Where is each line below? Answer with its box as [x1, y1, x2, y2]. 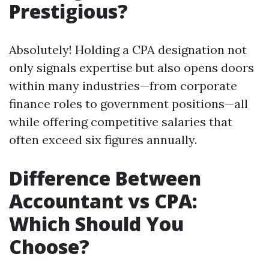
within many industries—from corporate [9, 78, 237, 93]
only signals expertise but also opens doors [9, 60, 254, 75]
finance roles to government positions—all [9, 96, 248, 111]
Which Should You [9, 211, 184, 237]
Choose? [9, 234, 89, 259]
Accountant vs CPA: [9, 188, 198, 214]
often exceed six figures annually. [9, 132, 197, 147]
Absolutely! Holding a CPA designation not [9, 42, 247, 57]
